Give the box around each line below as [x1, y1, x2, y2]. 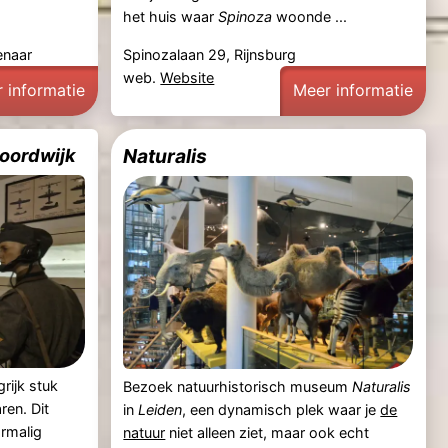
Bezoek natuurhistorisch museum [123, 378, 353, 396]
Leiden [138, 401, 183, 419]
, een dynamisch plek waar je [182, 401, 381, 419]
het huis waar [123, 8, 219, 26]
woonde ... [272, 8, 348, 26]
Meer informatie [293, 80, 414, 101]
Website [160, 68, 215, 86]
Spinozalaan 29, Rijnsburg [123, 45, 297, 63]
